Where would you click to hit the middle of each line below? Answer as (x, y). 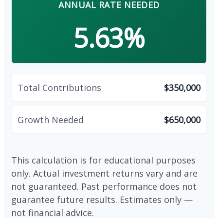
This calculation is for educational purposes (103, 160)
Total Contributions (59, 88)
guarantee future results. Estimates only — (102, 200)
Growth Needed (51, 120)
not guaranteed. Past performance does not (104, 187)
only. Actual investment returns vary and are (104, 173)
